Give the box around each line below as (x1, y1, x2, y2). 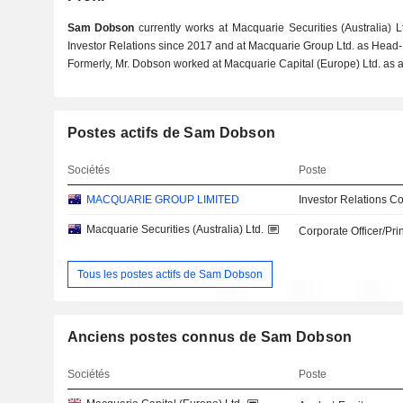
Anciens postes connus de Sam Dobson (67, 329, 353, 345)
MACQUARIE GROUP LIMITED (85, 193, 239, 206)
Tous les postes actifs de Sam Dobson (76, 267, 263, 281)
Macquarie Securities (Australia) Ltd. (85, 223, 264, 236)
